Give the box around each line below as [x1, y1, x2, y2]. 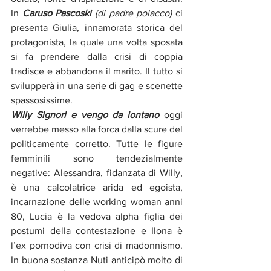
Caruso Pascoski [22, 7, 92, 18]
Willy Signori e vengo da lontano [11, 109, 160, 120]
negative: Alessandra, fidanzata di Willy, [11, 167, 183, 178]
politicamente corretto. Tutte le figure [11, 138, 183, 149]
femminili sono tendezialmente [11, 152, 183, 163]
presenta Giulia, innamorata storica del [11, 22, 183, 33]
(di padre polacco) [91, 7, 172, 18]
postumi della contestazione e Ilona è [11, 225, 183, 236]
